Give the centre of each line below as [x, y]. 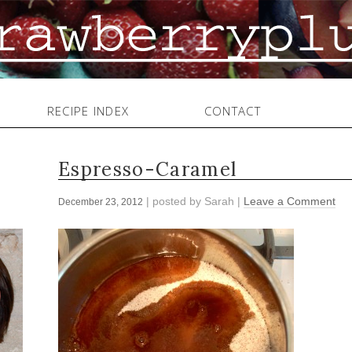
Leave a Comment [290, 202]
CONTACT [233, 111]
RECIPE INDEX [88, 111]
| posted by [174, 202]
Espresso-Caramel [148, 170]
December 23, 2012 [101, 202]
